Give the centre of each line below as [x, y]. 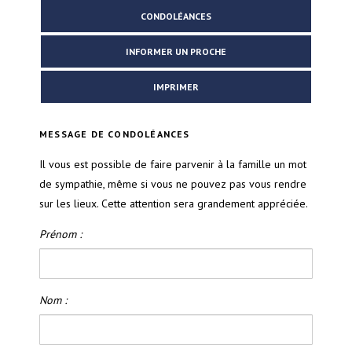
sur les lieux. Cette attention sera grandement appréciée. [174, 204]
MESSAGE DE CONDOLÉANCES [115, 134]
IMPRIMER [176, 87]
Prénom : [60, 235]
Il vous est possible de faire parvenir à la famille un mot [173, 165]
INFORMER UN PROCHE [176, 52]
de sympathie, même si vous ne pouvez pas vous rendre [173, 184]
